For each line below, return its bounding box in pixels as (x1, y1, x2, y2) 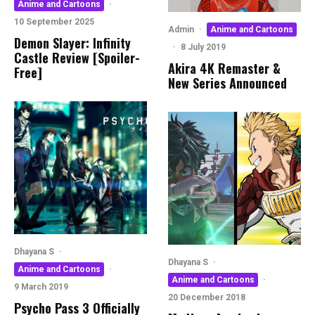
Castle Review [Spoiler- (14, 49, 140, 67)
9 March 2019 (14, 282, 68, 292)
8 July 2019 (181, 42, 226, 53)
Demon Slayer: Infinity (14, 34, 131, 52)
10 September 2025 (14, 17, 94, 27)
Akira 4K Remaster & (168, 59, 281, 78)
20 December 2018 (168, 292, 245, 303)
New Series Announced (168, 74, 287, 93)
